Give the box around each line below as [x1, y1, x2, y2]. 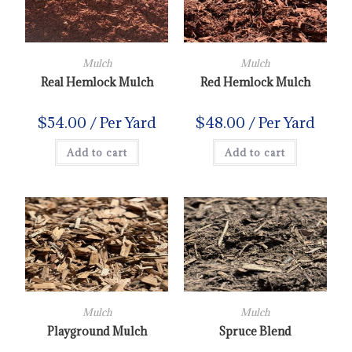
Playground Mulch [46, 323, 147, 339]
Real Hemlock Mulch [40, 74, 153, 90]
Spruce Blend [218, 323, 292, 339]
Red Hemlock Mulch [200, 74, 310, 90]
